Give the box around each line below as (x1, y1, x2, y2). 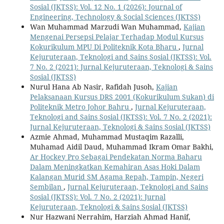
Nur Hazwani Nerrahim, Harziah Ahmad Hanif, (29, 211, 190, 221)
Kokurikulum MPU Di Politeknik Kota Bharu (29, 41, 178, 51)
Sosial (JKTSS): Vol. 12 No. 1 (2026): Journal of (29, 1, 182, 11)
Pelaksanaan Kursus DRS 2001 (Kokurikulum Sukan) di (29, 91, 214, 101)
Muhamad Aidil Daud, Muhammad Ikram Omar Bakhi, (29, 141, 213, 151)
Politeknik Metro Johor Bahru (29, 101, 131, 111)
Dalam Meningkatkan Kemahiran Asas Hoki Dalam (29, 161, 200, 171)
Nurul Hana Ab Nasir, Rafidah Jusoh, (29, 81, 156, 91)
